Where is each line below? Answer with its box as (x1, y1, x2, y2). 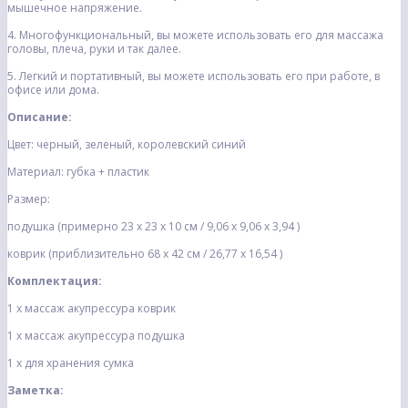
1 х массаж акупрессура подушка (7, 328, 185, 344)
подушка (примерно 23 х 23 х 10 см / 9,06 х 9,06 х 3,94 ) (7, 219, 300, 235)
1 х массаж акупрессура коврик (7, 301, 176, 317)
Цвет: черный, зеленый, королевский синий (7, 137, 246, 153)
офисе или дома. (7, 82, 99, 98)
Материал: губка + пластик (7, 164, 149, 180)
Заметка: (7, 382, 64, 399)
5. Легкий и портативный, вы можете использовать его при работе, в (7, 68, 380, 85)
